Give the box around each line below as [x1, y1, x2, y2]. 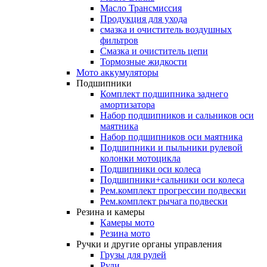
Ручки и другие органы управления [76, 238, 222, 249]
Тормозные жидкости [100, 56, 187, 67]
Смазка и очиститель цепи [100, 45, 208, 56]
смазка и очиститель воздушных [100, 24, 232, 35]
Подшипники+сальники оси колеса [100, 174, 244, 185]
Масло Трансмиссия [100, 2, 182, 13]
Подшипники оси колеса [100, 163, 201, 174]
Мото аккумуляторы [76, 67, 159, 77]
